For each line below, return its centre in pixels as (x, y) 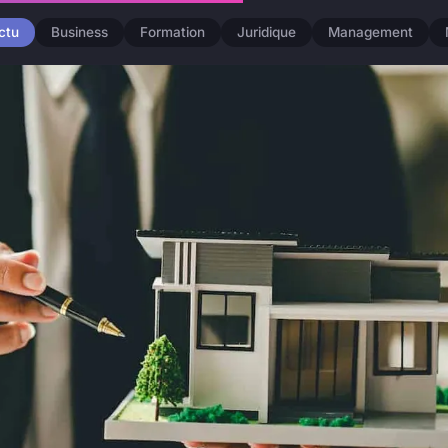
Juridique (267, 32)
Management (371, 32)
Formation (173, 32)
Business (80, 32)
